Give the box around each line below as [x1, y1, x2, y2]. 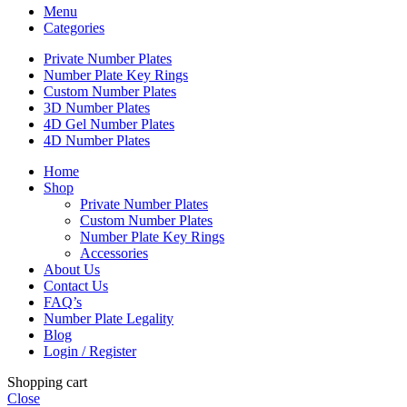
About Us [44, 262, 100, 278]
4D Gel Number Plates [44, 116, 174, 133]
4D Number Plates [44, 133, 150, 149]
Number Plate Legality [44, 311, 174, 327]
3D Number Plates [44, 100, 150, 116]
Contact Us [44, 278, 108, 294]
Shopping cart [7, 374, 87, 391]
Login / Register [44, 343, 136, 360]
